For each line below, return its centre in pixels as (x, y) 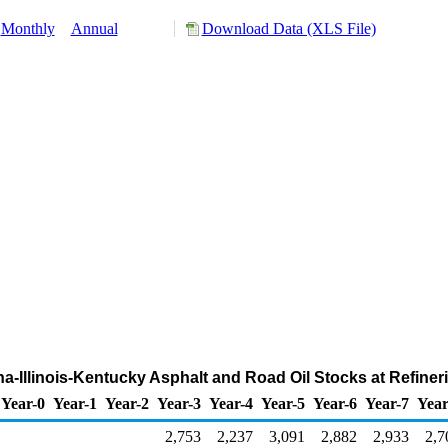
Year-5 (283, 403)
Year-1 (75, 403)
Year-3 (179, 403)
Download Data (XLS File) (288, 28)
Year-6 (335, 403)
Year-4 (231, 403)
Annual (94, 28)
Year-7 (387, 403)
